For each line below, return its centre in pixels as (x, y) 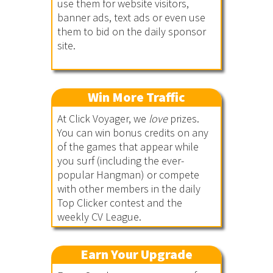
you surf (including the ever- (121, 161)
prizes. (183, 119)
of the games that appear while (128, 147)
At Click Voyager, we (103, 119)
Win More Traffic (136, 97)
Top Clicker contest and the (120, 203)
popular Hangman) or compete (128, 175)
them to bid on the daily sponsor (132, 31)
